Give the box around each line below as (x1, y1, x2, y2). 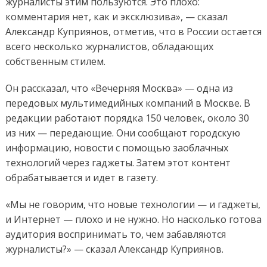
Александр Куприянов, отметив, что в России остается (5, 25, 262, 39)
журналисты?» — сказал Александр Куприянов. (5, 243, 223, 256)
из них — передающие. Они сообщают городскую (5, 126, 240, 140)
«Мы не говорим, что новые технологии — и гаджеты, (5, 198, 260, 212)
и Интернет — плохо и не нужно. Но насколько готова (5, 213, 262, 226)
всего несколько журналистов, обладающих (5, 40, 213, 54)
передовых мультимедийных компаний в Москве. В (5, 97, 250, 110)
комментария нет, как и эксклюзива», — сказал (5, 10, 228, 24)
